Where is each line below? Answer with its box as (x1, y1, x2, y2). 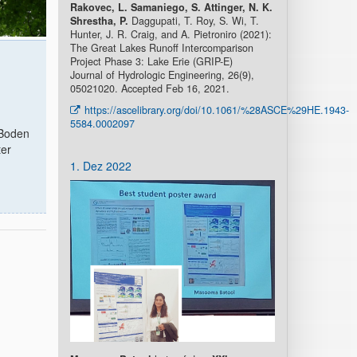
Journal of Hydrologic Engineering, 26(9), (69, 68, 254, 82)
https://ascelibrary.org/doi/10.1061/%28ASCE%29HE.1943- (84, 103, 349, 117)
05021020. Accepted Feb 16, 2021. (69, 81, 229, 96)
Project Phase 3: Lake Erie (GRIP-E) (69, 54, 233, 69)
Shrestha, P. (69, 14, 128, 28)
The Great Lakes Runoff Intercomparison (69, 41, 253, 55)
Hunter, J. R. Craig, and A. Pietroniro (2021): (69, 27, 272, 41)
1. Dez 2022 (69, 158, 131, 174)
